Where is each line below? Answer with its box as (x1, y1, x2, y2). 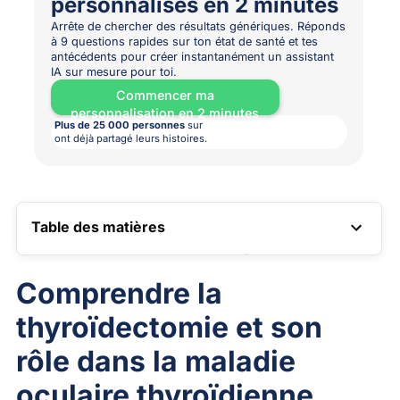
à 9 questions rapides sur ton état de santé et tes (50, 35, 318, 49)
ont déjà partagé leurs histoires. (54, 132, 207, 146)
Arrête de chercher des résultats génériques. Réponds (50, 20, 346, 34)
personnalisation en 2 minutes (71, 105, 260, 121)
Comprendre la (15, 275, 222, 311)
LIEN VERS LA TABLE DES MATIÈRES (30, 253, 279, 271)
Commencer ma (115, 87, 214, 104)
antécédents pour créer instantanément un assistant (50, 50, 334, 64)
